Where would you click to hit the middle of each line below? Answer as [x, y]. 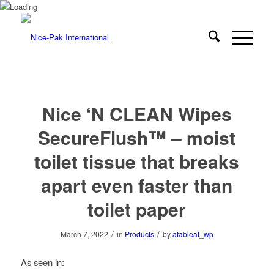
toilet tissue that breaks [137, 161]
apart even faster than [137, 185]
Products [139, 234]
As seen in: [42, 262]
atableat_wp [193, 234]
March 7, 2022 [84, 234]
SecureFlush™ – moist [137, 137]
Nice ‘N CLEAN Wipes [137, 113]
